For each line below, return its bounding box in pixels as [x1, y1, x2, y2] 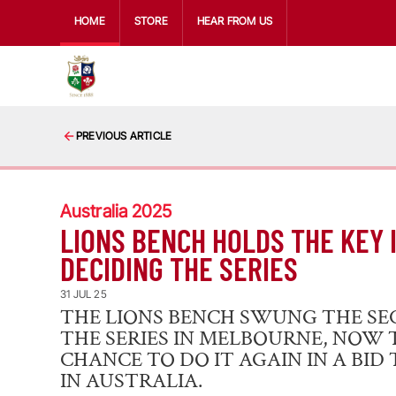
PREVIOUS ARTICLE [76, 129, 172, 142]
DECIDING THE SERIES [60, 249, 298, 287]
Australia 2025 [60, 201, 172, 222]
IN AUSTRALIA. [60, 367, 202, 394]
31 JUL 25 [60, 287, 107, 301]
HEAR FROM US [196, 14, 273, 27]
